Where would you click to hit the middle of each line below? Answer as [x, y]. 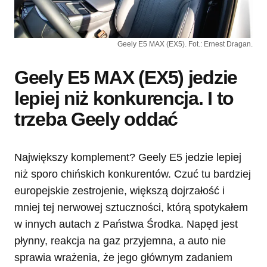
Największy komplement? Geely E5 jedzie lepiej [128, 158]
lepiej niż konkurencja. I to [124, 99]
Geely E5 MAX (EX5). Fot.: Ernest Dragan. [185, 44]
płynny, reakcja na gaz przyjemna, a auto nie [120, 241]
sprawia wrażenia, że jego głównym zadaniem [123, 258]
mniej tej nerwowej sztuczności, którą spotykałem [131, 208]
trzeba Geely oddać [96, 119]
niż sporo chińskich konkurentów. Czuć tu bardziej [133, 174]
